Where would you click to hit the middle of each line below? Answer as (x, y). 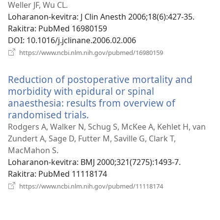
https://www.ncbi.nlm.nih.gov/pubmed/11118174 (90, 186)
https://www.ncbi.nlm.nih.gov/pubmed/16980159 (90, 52)
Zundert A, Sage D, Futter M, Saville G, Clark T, (92, 138)
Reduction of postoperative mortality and (100, 79)
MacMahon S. (33, 150)
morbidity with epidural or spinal (81, 91)
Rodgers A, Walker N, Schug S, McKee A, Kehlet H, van (107, 126)
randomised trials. (48, 114)
